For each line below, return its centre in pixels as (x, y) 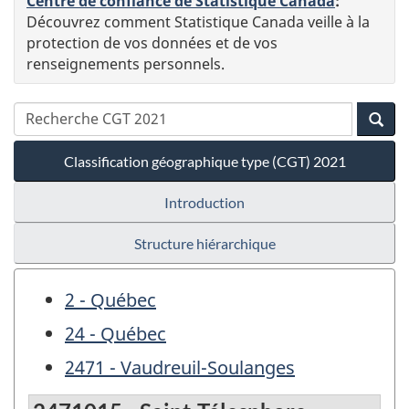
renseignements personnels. (126, 63)
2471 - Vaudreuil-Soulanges (180, 367)
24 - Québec (115, 333)
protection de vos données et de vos (152, 42)
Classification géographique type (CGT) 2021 (204, 161)
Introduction (204, 202)
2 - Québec (110, 299)
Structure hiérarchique (204, 243)
